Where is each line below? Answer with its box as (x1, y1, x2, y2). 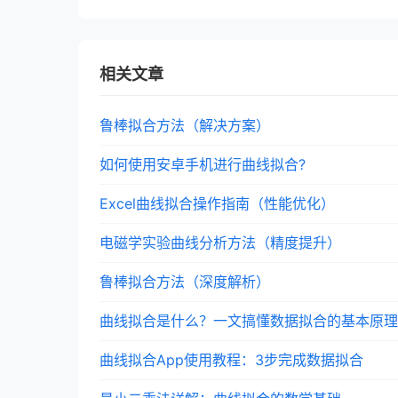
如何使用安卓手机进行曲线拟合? (99, 155, 306, 173)
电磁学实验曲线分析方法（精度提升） (99, 234, 341, 251)
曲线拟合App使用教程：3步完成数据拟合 (99, 351, 363, 369)
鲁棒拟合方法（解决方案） (99, 116, 270, 134)
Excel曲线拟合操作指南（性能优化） (99, 195, 335, 212)
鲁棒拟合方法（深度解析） (99, 273, 270, 291)
